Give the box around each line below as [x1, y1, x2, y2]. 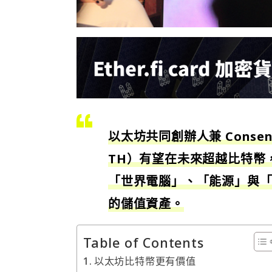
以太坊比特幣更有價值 [93, 254, 196, 268]
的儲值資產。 [108, 195, 184, 212]
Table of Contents [83, 234, 204, 251]
